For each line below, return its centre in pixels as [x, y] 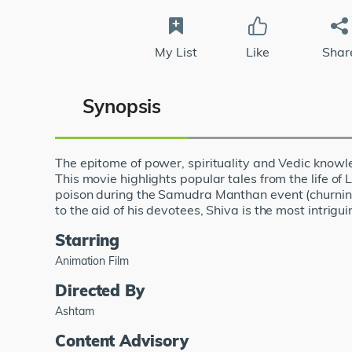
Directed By [100, 290]
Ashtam [75, 311]
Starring [88, 240]
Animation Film [92, 260]
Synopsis [122, 106]
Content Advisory [122, 340]
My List [176, 51]
